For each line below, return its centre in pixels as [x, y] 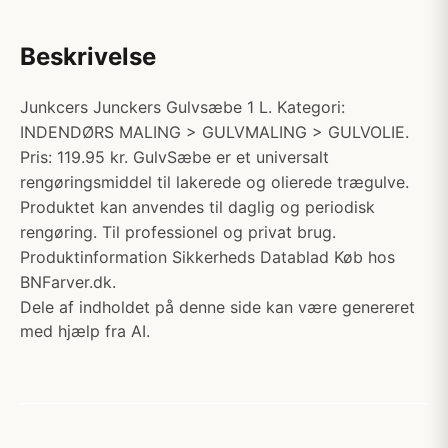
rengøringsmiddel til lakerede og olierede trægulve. [214, 182]
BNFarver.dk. [68, 282]
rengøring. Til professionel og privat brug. [178, 232]
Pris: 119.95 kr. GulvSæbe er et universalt [174, 157]
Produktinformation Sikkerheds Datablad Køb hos [207, 257]
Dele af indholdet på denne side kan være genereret [217, 307]
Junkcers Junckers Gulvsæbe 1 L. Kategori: [182, 107]
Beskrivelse [88, 56]
